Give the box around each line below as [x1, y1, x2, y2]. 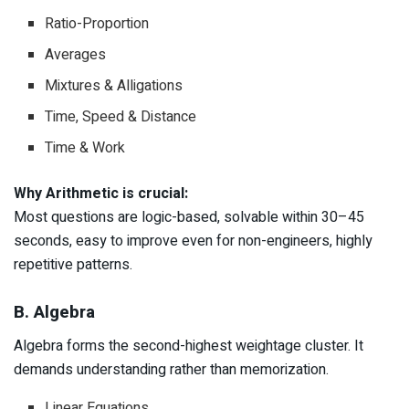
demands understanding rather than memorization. [14, 359, 329, 382]
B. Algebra [14, 299, 95, 326]
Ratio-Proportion [45, 12, 150, 35]
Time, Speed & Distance [45, 105, 197, 128]
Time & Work [45, 136, 126, 159]
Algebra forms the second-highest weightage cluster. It [14, 335, 363, 358]
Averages [45, 43, 107, 66]
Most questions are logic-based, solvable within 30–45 [14, 205, 364, 228]
